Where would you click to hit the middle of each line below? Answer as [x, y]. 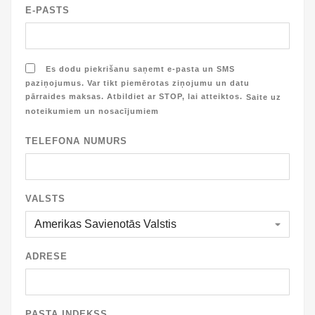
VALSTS [45, 199]
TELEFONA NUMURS [76, 141]
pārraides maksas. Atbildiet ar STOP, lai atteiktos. [134, 97]
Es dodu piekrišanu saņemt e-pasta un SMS [140, 69]
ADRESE [46, 257]
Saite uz [264, 97]
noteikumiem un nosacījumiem [92, 111]
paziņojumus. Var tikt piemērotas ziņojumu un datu [137, 83]
